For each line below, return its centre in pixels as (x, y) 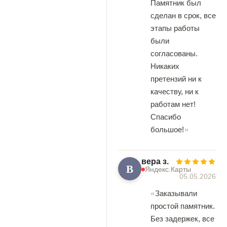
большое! (167, 129)
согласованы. (174, 53)
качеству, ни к (175, 91)
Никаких (165, 66)
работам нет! (173, 104)
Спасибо (166, 117)
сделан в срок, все (183, 15)
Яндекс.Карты (168, 169)
